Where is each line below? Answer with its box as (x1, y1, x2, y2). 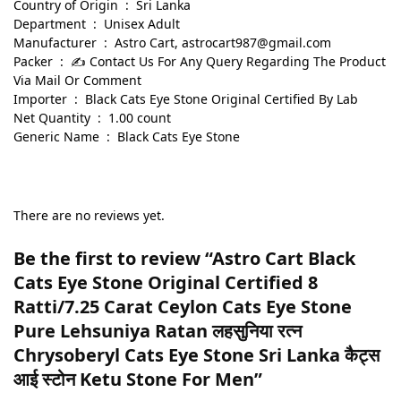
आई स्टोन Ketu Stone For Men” (13, 367, 262, 392)
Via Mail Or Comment (13, 71, 141, 89)
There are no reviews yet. (13, 207, 165, 225)
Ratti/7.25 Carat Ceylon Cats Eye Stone (13, 294, 352, 320)
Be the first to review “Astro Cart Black (13, 246, 355, 271)
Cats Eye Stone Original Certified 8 (13, 270, 318, 295)
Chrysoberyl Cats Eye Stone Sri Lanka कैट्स (13, 343, 380, 368)
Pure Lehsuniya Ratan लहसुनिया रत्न (13, 319, 302, 344)
